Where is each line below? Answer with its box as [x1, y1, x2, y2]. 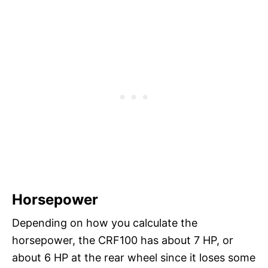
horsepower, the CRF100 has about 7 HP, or [12, 233, 233, 246]
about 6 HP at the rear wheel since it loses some [12, 251, 255, 264]
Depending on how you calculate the [12, 216, 197, 229]
